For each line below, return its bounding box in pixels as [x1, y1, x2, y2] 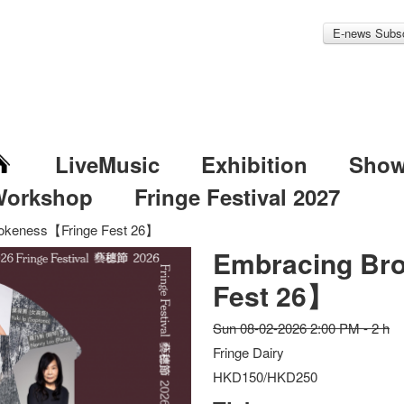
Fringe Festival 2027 [133, 181, 340, 212]
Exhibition [200, 149, 308, 179]
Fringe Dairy [213, 343, 285, 362]
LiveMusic [54, 149, 160, 179]
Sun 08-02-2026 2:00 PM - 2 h [213, 318, 390, 337]
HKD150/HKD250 [213, 367, 318, 386]
